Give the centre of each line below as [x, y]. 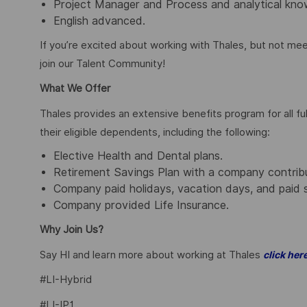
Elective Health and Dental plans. [142, 156]
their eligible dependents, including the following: [158, 132]
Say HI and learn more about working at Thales [151, 255]
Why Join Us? [72, 230]
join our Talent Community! [104, 63]
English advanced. [99, 21]
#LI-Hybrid [67, 280]
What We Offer [75, 89]
